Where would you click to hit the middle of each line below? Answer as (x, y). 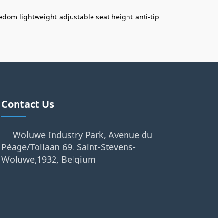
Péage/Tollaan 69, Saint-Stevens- (68, 147)
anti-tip (147, 17)
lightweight (38, 17)
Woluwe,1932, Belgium (48, 159)
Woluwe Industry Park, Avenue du (82, 135)
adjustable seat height (96, 17)
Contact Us (27, 104)
